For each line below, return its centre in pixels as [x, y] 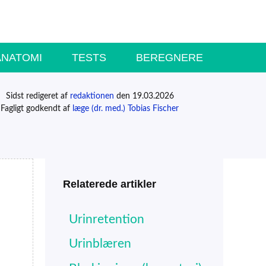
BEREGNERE [170, 57]
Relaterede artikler [110, 184]
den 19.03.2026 [144, 96]
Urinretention [107, 219]
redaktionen [92, 96]
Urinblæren [100, 244]
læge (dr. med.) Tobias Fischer [126, 108]
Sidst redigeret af [38, 96]
